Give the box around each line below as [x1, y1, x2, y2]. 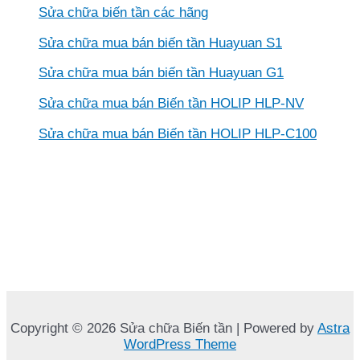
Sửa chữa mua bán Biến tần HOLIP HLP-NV [39, 96, 304, 112]
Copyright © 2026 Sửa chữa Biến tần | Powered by [10, 321, 317, 336]
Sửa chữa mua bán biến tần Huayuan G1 [39, 65, 284, 81]
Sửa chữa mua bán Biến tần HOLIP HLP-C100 [39, 125, 317, 141]
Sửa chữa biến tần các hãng [39, 4, 208, 20]
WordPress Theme [124, 337, 236, 352]
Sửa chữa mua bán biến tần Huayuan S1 [39, 35, 282, 51]
